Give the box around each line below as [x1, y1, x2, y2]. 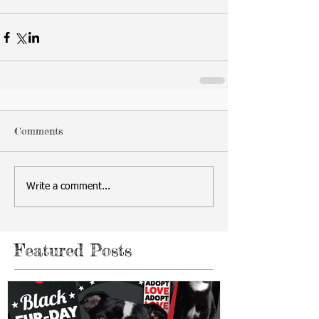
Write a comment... [26, 181, 110, 192]
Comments [14, 125, 63, 137]
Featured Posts [14, 240, 132, 261]
